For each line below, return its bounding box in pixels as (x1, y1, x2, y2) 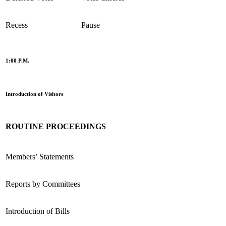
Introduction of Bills (6, 206, 70, 215)
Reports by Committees (6, 179, 80, 188)
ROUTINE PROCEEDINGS (6, 122, 106, 131)
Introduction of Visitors (6, 90, 63, 97)
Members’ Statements (6, 152, 74, 161)
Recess (6, 20, 28, 29)
